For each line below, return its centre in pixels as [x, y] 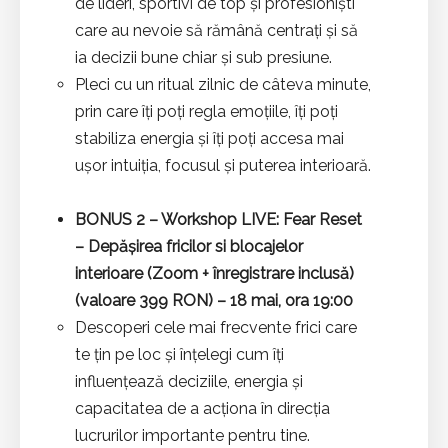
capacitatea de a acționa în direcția [202, 408]
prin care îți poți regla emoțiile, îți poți [206, 111]
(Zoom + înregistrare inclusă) [252, 273]
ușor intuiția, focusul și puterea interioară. [223, 165]
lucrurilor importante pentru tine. [192, 435]
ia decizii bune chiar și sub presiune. [203, 57]
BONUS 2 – [116, 219]
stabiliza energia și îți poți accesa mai [209, 138]
